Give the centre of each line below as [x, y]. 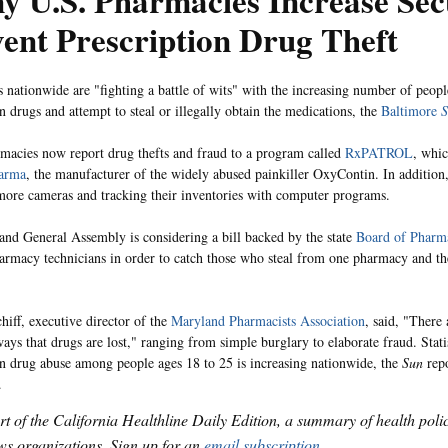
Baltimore [409, 110]
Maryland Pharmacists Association [268, 320]
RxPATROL [379, 152]
